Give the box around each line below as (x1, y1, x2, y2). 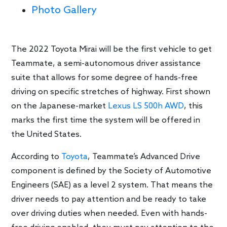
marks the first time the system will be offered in (11, 116, 201, 126)
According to (11, 152, 62, 162)
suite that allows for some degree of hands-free (11, 73, 198, 83)
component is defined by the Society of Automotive (11, 166, 212, 176)
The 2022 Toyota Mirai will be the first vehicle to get (11, 45, 212, 55)
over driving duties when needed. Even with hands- (11, 209, 208, 219)
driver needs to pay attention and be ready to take (11, 195, 207, 205)
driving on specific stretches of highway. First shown (11, 87, 211, 97)
